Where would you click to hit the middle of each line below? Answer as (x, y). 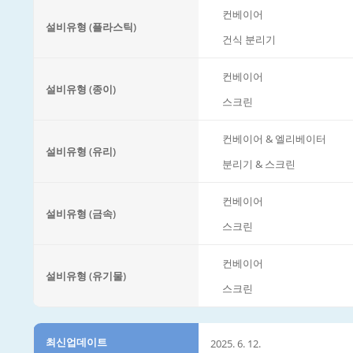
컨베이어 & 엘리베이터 (274, 138)
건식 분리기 (249, 39)
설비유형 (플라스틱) (91, 26)
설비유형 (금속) (81, 213)
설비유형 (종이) (81, 89)
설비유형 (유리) (81, 151)
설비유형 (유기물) (86, 275)
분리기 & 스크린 (259, 163)
